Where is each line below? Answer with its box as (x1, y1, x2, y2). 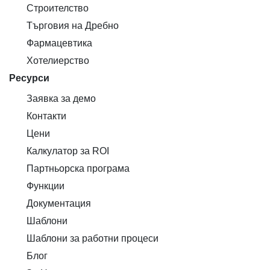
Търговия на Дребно (24, 20, 119, 31)
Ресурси (9, 73, 49, 83)
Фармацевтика (24, 38, 92, 48)
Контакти (24, 111, 66, 121)
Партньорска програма (24, 163, 130, 174)
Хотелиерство (24, 55, 89, 66)
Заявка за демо (24, 93, 96, 104)
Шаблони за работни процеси (24, 233, 159, 243)
